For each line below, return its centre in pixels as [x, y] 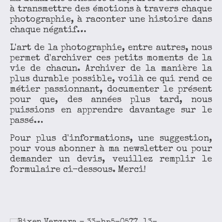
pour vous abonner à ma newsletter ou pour [111, 149]
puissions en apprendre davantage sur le [111, 111]
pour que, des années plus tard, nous [111, 100]
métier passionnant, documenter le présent [111, 90]
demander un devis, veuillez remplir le [111, 160]
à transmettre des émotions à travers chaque [111, 9]
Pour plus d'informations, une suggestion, [111, 139]
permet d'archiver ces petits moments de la [111, 58]
